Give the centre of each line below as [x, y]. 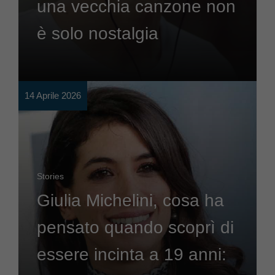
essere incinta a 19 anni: [132, 255]
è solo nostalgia [98, 34]
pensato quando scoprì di [135, 228]
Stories [50, 176]
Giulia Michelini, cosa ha [130, 201]
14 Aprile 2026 [53, 96]
